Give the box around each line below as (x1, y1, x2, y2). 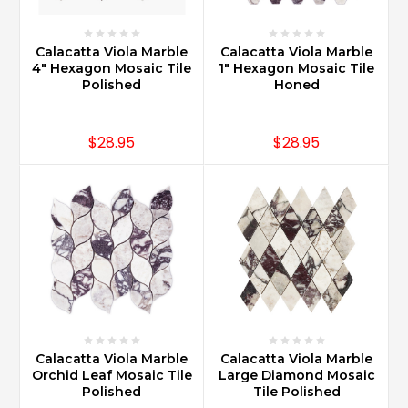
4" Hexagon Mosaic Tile (32, 60, 191, 77)
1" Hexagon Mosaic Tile (219, 60, 374, 77)
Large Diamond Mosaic (218, 367, 375, 384)
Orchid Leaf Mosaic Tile (31, 367, 192, 384)
